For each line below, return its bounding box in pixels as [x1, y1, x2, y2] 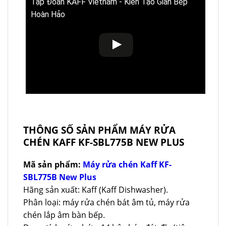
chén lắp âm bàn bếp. [23, 209, 105, 220]
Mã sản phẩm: [23, 158, 83, 170]
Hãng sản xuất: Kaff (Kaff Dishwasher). [23, 184, 168, 195]
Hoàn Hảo [31, 9, 65, 19]
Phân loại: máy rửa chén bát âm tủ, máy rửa [23, 196, 190, 208]
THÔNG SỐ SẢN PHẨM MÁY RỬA [23, 123, 176, 137]
